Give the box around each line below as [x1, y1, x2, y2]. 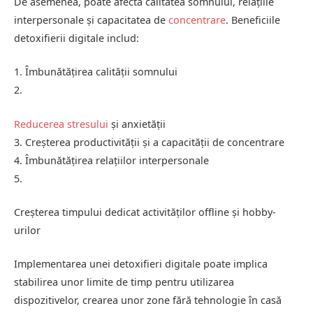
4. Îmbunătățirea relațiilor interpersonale [14, 153, 209, 167]
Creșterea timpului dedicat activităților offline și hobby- [14, 205, 276, 219]
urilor [14, 223, 41, 237]
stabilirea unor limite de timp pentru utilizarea [14, 275, 234, 289]
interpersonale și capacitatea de [14, 13, 168, 27]
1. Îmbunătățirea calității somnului [14, 65, 177, 79]
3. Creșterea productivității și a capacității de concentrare [14, 135, 284, 149]
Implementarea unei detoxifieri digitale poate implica [14, 256, 268, 270]
